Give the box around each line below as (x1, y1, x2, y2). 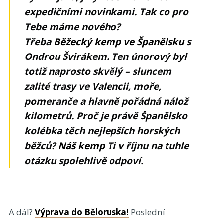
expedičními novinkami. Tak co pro (24, 5, 189, 18)
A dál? (8, 206, 35, 218)
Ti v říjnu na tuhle (105, 139, 189, 152)
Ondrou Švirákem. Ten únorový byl (24, 50, 187, 63)
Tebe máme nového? (24, 20, 121, 33)
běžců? (24, 139, 58, 152)
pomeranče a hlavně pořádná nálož (24, 94, 188, 108)
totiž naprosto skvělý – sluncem (24, 64, 172, 78)
